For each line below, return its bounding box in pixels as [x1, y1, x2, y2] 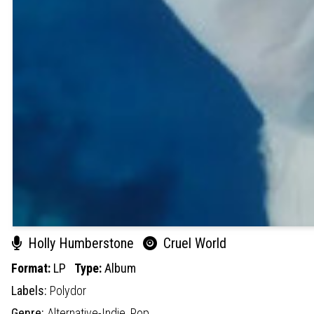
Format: [11, 260, 53, 275]
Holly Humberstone [25, 234, 137, 252]
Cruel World [160, 234, 226, 252]
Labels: [11, 282, 50, 298]
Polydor [50, 282, 86, 298]
